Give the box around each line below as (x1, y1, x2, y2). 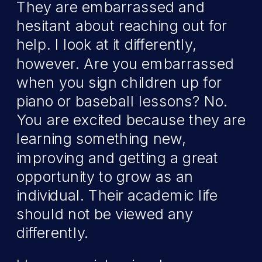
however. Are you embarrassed (16, 54, 235, 73)
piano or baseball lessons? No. (16, 92, 228, 110)
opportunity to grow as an (16, 168, 194, 185)
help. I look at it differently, (16, 36, 197, 53)
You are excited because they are (16, 111, 246, 129)
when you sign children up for (16, 74, 222, 91)
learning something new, (16, 130, 186, 147)
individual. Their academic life (16, 187, 218, 204)
